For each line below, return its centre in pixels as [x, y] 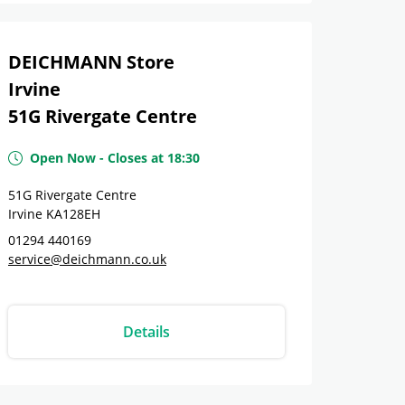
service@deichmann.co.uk [87, 259]
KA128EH [73, 214]
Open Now [63, 158]
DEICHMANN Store [91, 62]
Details [146, 332]
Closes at [136, 158]
